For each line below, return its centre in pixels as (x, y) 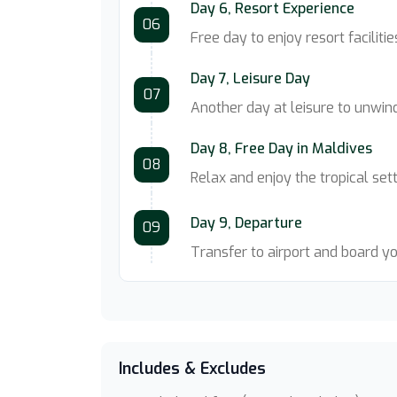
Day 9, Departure (246, 222)
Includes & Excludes (192, 369)
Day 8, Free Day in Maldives (281, 148)
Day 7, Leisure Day (250, 78)
